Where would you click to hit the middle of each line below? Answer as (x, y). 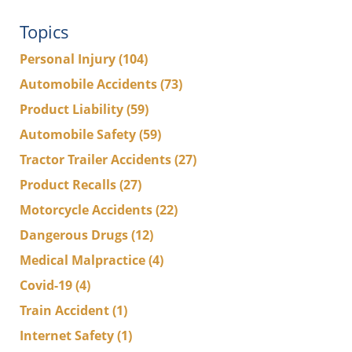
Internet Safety (68, 335)
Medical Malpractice (84, 260)
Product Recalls (70, 184)
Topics (44, 31)
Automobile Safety (79, 134)
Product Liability (73, 109)
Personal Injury (69, 59)
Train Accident (66, 310)
